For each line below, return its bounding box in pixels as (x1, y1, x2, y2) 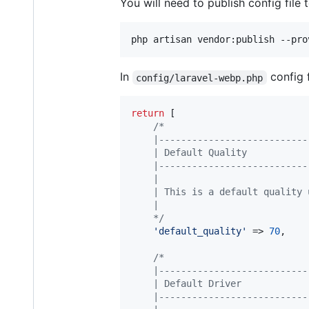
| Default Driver (131, 278, 241, 290)
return (131, 108, 164, 119)
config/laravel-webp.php (136, 72, 263, 83)
